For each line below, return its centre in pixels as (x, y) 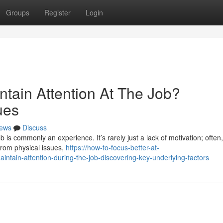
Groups (18, 12)
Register (57, 12)
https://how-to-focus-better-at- (112, 147)
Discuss (35, 127)
